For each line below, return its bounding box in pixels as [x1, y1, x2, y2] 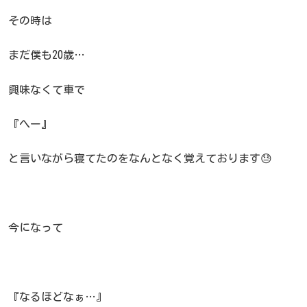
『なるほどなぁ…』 [8, 291, 107, 302]
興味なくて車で [8, 84, 85, 95]
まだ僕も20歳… [8, 49, 85, 61]
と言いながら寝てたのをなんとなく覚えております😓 [8, 153, 272, 164]
